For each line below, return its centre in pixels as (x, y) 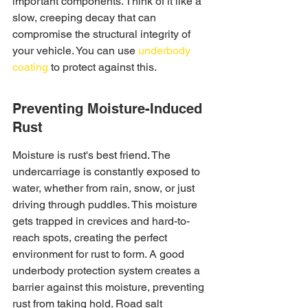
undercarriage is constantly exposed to (108, 172)
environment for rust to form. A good (100, 254)
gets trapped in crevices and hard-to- (101, 221)
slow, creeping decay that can (86, 18)
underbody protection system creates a (108, 271)
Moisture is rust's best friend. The (93, 155)
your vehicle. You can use (75, 51)
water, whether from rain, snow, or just (105, 188)
